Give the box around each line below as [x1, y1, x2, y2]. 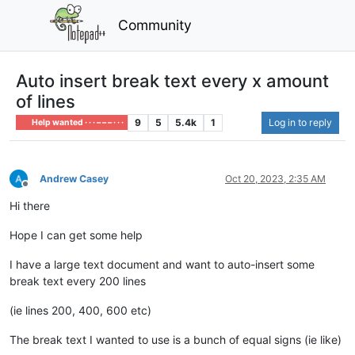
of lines [16, 90, 75, 112]
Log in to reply [269, 116, 332, 128]
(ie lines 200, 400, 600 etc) [10, 303, 151, 317]
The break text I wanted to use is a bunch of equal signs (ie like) [10, 332, 342, 346]
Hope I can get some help [10, 227, 143, 242]
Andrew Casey [40, 172, 109, 185]
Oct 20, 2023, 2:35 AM [225, 172, 326, 185]
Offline [25, 184, 54, 197]
